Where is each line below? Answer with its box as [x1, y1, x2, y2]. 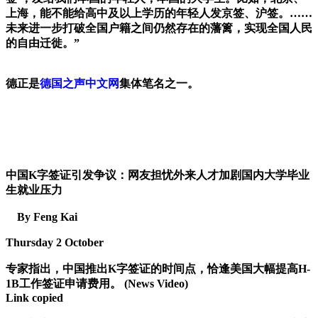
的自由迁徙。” [6, 37, 79, 50]
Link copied [6, 292, 63, 305]
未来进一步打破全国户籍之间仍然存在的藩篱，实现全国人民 [6, 22, 312, 35]
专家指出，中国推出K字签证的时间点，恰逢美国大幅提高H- [6, 263, 310, 275]
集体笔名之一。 [119, 77, 199, 90]
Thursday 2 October [6, 236, 104, 249]
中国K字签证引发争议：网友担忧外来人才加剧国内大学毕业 [6, 169, 309, 182]
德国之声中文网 [40, 77, 119, 90]
